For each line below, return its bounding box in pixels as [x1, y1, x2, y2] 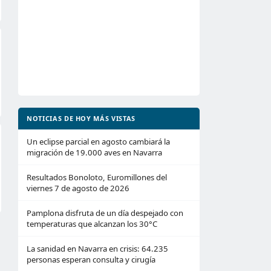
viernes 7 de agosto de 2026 [27, 183, 129, 194]
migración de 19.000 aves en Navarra [27, 147, 162, 158]
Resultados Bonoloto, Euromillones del [27, 172, 167, 183]
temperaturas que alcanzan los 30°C [27, 218, 157, 229]
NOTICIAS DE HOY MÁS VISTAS [27, 114, 135, 123]
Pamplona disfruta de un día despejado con [27, 207, 183, 218]
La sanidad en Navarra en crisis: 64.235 [27, 243, 168, 254]
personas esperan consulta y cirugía [27, 254, 155, 265]
